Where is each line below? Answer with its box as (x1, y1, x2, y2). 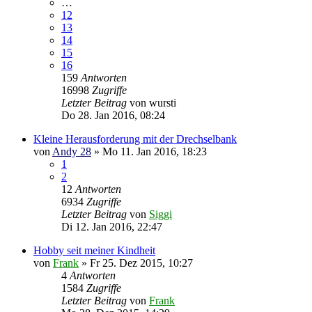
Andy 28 (52, 145, 91, 157)
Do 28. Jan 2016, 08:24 (61, 109, 165, 121)
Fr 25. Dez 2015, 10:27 (90, 256, 193, 269)
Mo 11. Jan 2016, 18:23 (102, 145, 207, 157)
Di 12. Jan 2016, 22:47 (61, 220, 162, 233)
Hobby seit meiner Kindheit (33, 244, 155, 256)
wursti (149, 96, 176, 109)
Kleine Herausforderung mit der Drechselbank (33, 132, 237, 145)
